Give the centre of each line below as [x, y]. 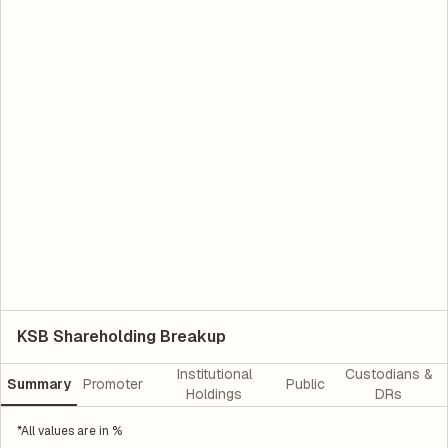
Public [305, 384]
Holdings [214, 394]
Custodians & [388, 374]
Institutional [214, 374]
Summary [39, 384]
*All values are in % [69, 431]
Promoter [113, 384]
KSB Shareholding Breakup [121, 336]
